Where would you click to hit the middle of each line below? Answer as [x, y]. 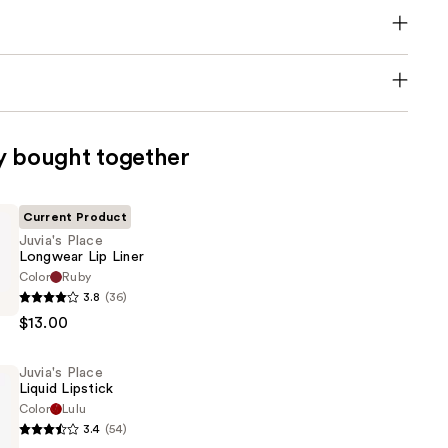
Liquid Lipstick [66, 389]
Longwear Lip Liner [81, 257]
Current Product [75, 217]
